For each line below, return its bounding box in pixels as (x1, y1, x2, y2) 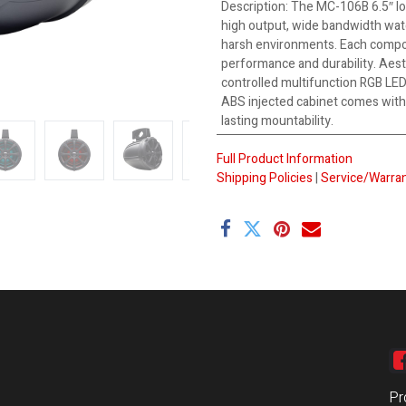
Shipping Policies (217, 169, 313, 188)
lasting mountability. (220, 111, 333, 130)
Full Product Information (217, 150, 353, 169)
